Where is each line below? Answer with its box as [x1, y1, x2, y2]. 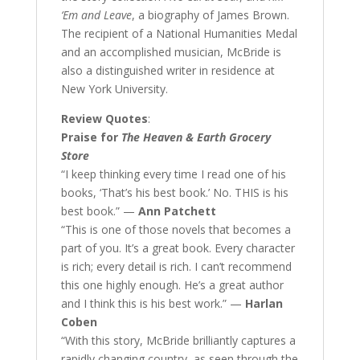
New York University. [60, 81, 168, 97]
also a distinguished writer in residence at [60, 63, 275, 79]
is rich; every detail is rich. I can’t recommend [60, 259, 292, 275]
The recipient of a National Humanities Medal [60, 26, 297, 42]
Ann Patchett [137, 203, 216, 219]
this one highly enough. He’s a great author [60, 277, 284, 293]
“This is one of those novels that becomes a [60, 222, 291, 238]
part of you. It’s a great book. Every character [60, 240, 295, 256]
